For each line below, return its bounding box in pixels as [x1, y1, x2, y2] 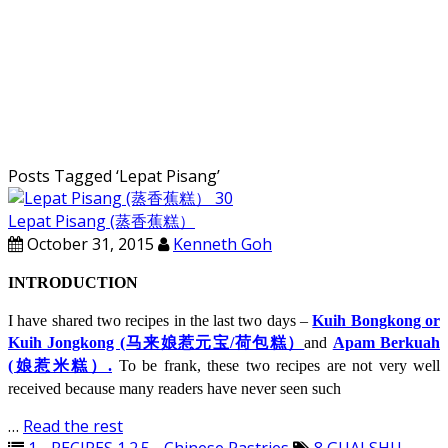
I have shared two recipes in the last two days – [8, 312, 313, 330]
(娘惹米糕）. [8, 357, 112, 375]
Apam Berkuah [332, 334, 440, 352]
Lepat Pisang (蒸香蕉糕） [8, 210, 195, 233]
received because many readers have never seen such [8, 380, 341, 398]
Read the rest [23, 415, 123, 438]
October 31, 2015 [23, 233, 154, 256]
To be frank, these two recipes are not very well [112, 357, 440, 375]
